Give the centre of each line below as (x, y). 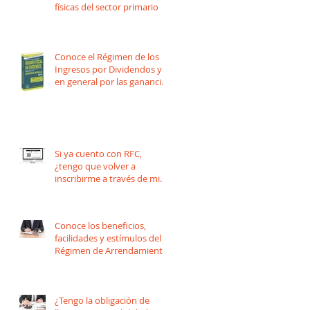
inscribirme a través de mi (107, 178)
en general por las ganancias (112, 81)
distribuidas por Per (95, 94)
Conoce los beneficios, (100, 225)
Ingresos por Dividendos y (108, 69)
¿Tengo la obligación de (102, 300)
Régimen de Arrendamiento (111, 250)
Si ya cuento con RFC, (98, 153)
